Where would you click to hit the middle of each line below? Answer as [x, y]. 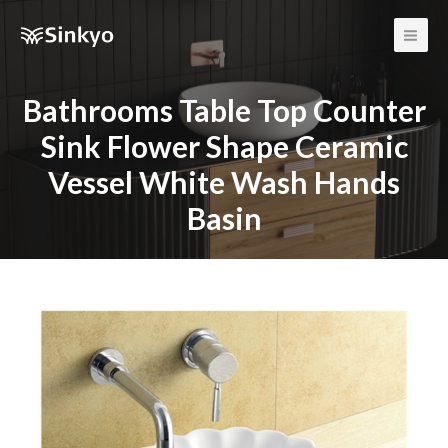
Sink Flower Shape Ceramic [224, 146]
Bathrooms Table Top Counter [224, 110]
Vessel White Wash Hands [224, 182]
